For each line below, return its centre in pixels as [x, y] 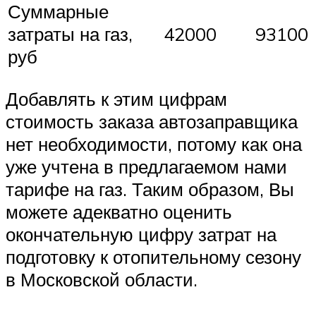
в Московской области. [102, 280]
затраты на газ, [70, 34]
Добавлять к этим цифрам [116, 99]
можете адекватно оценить [119, 212]
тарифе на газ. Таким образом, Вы [150, 189]
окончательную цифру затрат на [141, 235]
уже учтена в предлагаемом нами [146, 167]
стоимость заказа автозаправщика [152, 122]
